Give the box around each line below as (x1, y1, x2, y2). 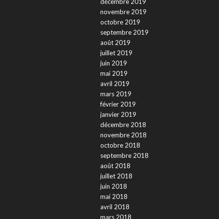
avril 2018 (100, 203, 130, 211)
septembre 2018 (100, 152, 149, 160)
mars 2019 (100, 90, 131, 98)
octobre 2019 (100, 18, 140, 26)
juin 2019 (100, 59, 127, 67)
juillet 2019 (100, 49, 132, 57)
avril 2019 (100, 80, 130, 88)
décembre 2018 (100, 121, 146, 129)
